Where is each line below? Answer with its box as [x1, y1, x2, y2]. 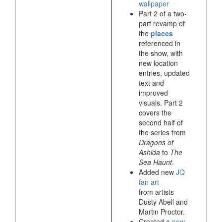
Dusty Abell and [139, 196, 188, 207]
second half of [139, 117, 183, 127]
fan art [139, 176, 159, 187]
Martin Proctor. [139, 206, 185, 217]
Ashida [139, 147, 160, 157]
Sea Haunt [139, 157, 172, 167]
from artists [139, 186, 174, 197]
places [151, 28, 173, 38]
